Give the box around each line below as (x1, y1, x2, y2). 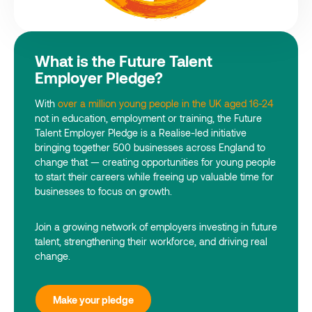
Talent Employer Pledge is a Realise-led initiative (35, 127, 247, 139)
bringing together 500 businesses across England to (35, 141, 265, 153)
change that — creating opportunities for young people (35, 156, 276, 168)
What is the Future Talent (35, 52, 212, 70)
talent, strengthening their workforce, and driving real (35, 235, 267, 247)
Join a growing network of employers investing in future (35, 221, 277, 233)
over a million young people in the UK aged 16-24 (58, 97, 274, 109)
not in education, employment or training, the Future (35, 112, 262, 124)
